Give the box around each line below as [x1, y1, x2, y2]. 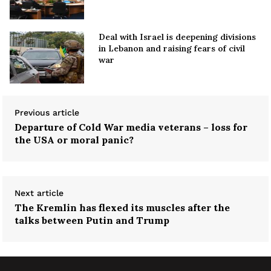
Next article [15, 188, 64, 198]
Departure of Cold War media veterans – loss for [15, 121, 247, 134]
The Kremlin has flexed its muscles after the [15, 201, 230, 214]
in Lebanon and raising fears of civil [98, 43, 245, 54]
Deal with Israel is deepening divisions [98, 31, 256, 43]
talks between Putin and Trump [15, 214, 169, 227]
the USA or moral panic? [15, 134, 134, 146]
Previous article [15, 108, 79, 118]
